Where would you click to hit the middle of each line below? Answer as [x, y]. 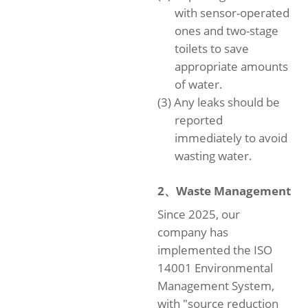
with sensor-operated [232, 13]
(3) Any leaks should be [219, 102]
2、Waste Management [224, 191]
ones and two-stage [226, 31]
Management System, [216, 286]
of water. [198, 84]
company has [193, 232]
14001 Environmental [215, 268]
